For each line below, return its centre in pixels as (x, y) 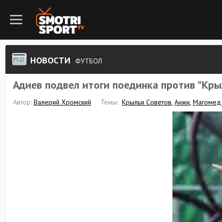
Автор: (22, 102)
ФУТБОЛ (89, 61)
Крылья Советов (147, 102)
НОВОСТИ (53, 60)
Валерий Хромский (62, 102)
